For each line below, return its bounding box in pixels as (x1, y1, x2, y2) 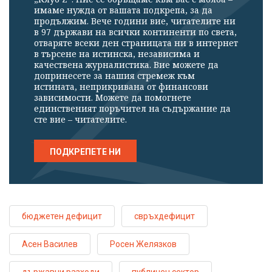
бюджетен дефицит (22, 211, 102, 221)
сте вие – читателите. (34, 113, 127, 125)
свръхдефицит (134, 211, 195, 221)
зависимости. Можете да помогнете (34, 91, 191, 103)
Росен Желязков (110, 239, 177, 249)
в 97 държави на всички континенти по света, (34, 25, 237, 38)
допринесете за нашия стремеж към (34, 69, 195, 81)
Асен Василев (22, 239, 78, 249)
